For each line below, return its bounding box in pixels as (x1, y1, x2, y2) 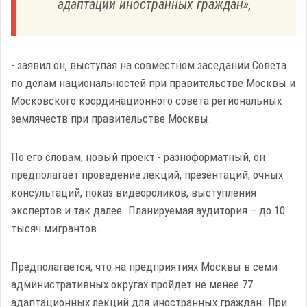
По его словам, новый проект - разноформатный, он (11, 150, 265, 164)
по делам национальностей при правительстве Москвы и (11, 76, 295, 90)
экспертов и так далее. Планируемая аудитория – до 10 (11, 204, 285, 217)
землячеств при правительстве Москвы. (11, 112, 212, 125)
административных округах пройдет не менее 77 (11, 278, 253, 291)
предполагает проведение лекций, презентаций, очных (11, 168, 283, 182)
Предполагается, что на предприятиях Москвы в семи (11, 260, 278, 273)
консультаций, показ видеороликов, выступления (11, 186, 256, 199)
